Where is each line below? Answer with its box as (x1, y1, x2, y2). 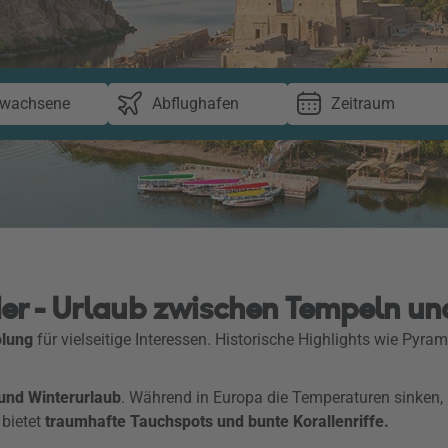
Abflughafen (151, 94, 239, 113)
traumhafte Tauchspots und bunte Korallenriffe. (41, 412, 389, 431)
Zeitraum (330, 94, 395, 113)
